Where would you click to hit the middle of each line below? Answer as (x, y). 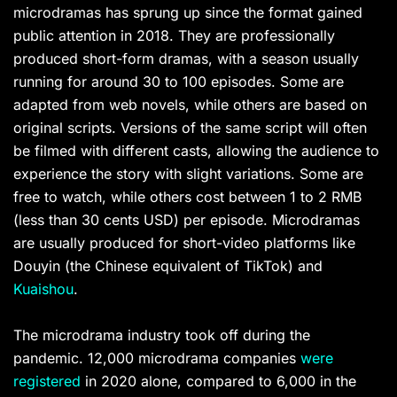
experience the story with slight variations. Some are (188, 174)
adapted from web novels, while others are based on (190, 105)
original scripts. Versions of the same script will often (190, 128)
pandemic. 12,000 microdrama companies (157, 358)
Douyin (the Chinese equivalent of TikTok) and (168, 266)
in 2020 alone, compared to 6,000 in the (218, 381)
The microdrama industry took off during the (162, 335)
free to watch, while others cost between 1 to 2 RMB (187, 197)
